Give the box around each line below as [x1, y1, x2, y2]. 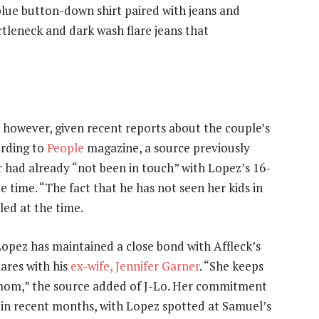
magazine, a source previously [84, 139, 250, 156]
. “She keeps [199, 257, 263, 274]
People [47, 139, 84, 156]
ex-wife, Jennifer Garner [70, 257, 199, 274]
